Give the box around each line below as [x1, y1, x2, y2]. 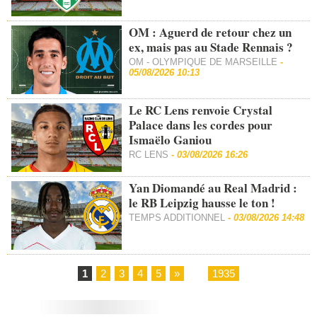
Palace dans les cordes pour [129, 115, 273, 134]
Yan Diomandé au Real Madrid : [129, 178, 298, 197]
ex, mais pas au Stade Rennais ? [129, 38, 294, 56]
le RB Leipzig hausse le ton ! [129, 193, 276, 212]
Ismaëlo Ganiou [129, 130, 212, 149]
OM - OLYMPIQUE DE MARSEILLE [129, 57, 281, 67]
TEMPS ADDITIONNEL [129, 212, 226, 223]
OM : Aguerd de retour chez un [129, 23, 292, 41]
